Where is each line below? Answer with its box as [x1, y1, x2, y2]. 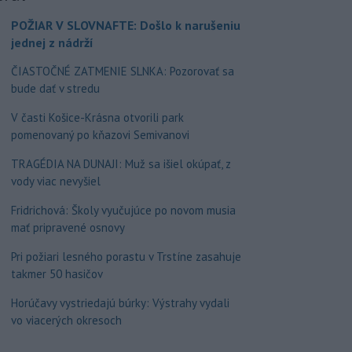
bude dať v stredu [10, 81, 100, 97]
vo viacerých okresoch [10, 313, 122, 328]
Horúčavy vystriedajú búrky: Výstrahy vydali [10, 295, 229, 311]
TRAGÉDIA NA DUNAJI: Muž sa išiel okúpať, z [10, 156, 231, 172]
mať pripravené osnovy [10, 220, 125, 236]
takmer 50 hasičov [10, 266, 103, 282]
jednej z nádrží [10, 35, 93, 51]
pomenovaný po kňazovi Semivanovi [10, 127, 189, 143]
